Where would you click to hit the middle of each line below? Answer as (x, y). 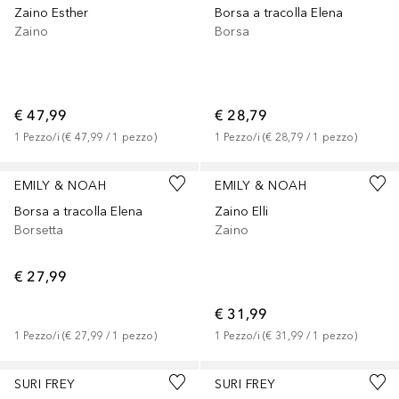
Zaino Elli (241, 212)
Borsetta (39, 231)
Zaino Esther (52, 13)
